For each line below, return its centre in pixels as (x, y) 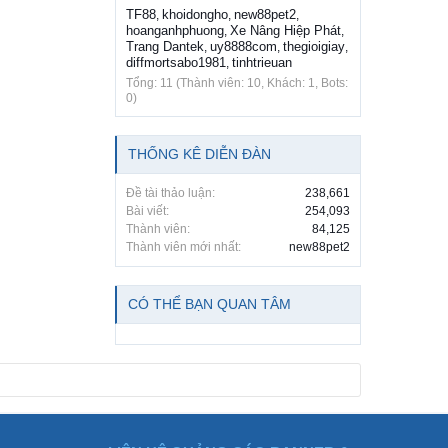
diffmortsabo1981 (176, 63)
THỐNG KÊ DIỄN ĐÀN (199, 154)
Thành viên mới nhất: (183, 247)
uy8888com (243, 47)
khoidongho (195, 15)
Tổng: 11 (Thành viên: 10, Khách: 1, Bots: (237, 83)
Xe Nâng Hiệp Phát (285, 31)
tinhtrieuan (262, 63)
